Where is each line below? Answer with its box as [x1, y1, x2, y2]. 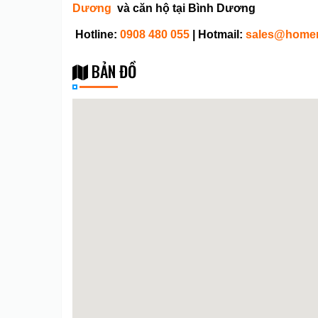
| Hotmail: [192, 28, 246, 40]
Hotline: [75, 28, 117, 40]
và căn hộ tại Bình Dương [114, 2, 256, 14]
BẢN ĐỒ [88, 60, 136, 82]
